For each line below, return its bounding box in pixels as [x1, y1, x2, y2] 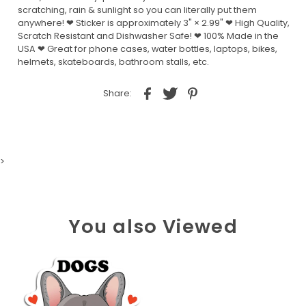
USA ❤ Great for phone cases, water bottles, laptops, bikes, [17, 42, 277, 55]
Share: [102, 87, 132, 100]
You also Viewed [68, 212, 238, 240]
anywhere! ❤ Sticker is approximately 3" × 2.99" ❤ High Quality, [17, 16, 290, 29]
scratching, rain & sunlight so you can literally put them [17, 3, 257, 16]
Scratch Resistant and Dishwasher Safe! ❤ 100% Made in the [17, 29, 279, 42]
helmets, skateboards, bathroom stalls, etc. [17, 55, 209, 68]
